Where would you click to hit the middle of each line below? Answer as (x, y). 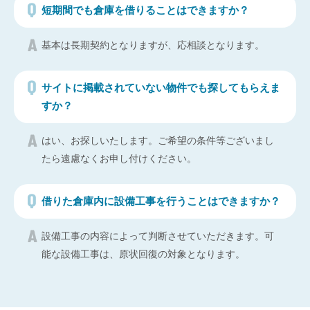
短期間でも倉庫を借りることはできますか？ (145, 10)
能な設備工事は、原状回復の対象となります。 (143, 254)
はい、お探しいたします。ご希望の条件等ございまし (158, 140)
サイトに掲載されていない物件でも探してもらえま (161, 87)
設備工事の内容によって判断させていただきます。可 (158, 236)
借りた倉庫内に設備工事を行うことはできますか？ (161, 201)
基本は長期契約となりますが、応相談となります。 (153, 45)
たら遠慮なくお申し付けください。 (119, 158)
